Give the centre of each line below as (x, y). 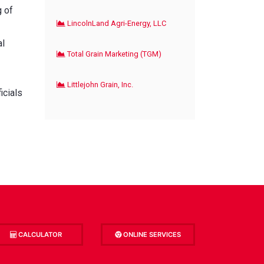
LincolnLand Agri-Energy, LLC (116, 23)
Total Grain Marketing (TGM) (113, 54)
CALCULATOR (39, 234)
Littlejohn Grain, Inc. (99, 84)
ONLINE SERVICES (151, 234)
